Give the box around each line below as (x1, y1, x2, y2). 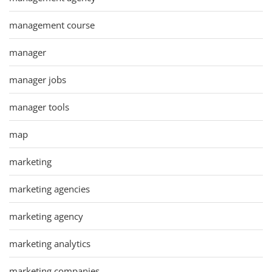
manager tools (9, 100, 69, 113)
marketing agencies (9, 182, 90, 195)
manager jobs (9, 73, 66, 86)
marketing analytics (9, 237, 90, 250)
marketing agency (9, 209, 83, 222)
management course (9, 18, 95, 31)
